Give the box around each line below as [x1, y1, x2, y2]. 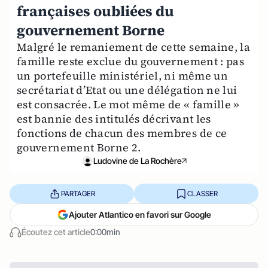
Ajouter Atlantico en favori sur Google [69, 209, 211, 220]
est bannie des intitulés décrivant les [17, 111, 211, 126]
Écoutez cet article [22, 227, 90, 237]
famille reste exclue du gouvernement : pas [17, 54, 245, 69]
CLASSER [187, 188, 218, 198]
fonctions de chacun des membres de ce [17, 126, 227, 141]
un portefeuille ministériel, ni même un [17, 68, 229, 83]
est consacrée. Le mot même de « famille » [17, 97, 240, 112]
